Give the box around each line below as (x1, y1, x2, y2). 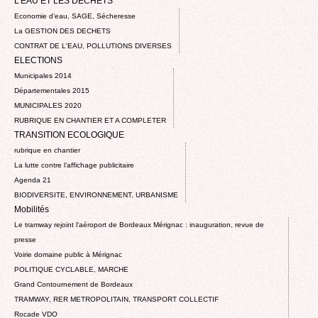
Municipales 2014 (14, 71, 72, 79)
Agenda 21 (14, 175, 51, 184)
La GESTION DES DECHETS (14, 26, 111, 35)
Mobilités (14, 204, 49, 214)
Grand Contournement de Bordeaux (14, 280, 133, 288)
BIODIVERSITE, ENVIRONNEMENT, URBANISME (14, 190, 178, 199)
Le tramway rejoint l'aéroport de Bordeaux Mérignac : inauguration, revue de (14, 220, 264, 229)
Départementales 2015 (14, 86, 89, 94)
